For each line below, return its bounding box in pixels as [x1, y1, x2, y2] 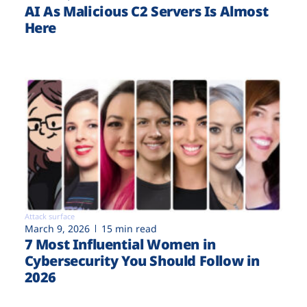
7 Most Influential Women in [24, 235, 216, 254]
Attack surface [24, 211, 75, 222]
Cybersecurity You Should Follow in [24, 251, 260, 271]
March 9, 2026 [24, 222, 90, 236]
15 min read [101, 222, 157, 236]
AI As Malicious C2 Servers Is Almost [24, 2, 269, 21]
